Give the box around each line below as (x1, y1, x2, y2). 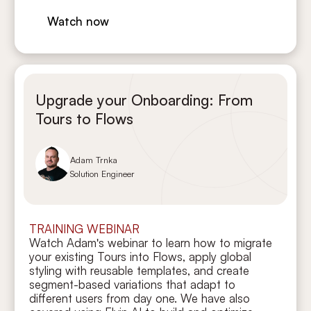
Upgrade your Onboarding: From (35, 90, 253, 109)
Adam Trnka (70, 153, 118, 165)
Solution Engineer (70, 167, 135, 179)
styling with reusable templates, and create (29, 262, 250, 278)
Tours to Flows (35, 109, 133, 128)
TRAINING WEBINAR (29, 221, 140, 236)
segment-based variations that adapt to (29, 276, 236, 292)
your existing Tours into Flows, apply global (29, 249, 252, 264)
